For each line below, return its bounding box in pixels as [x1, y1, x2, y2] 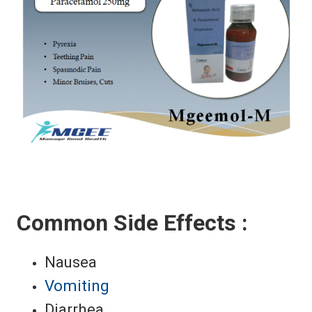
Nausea [45, 252, 97, 271]
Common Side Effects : [17, 209, 248, 236]
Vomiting [45, 276, 109, 295]
